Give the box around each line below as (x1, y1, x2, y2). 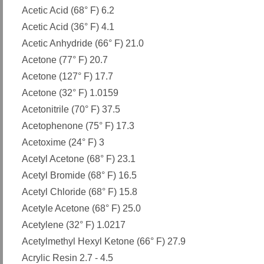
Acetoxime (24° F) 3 (22, 137, 104, 147)
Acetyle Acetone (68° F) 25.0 (22, 203, 141, 213)
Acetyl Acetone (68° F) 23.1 (22, 154, 136, 164)
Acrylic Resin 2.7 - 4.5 (22, 253, 113, 263)
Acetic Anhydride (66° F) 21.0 (22, 38, 144, 48)
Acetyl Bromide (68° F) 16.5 (22, 170, 137, 180)
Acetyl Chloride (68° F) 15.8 (22, 187, 137, 197)
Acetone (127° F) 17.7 (22, 71, 113, 81)
